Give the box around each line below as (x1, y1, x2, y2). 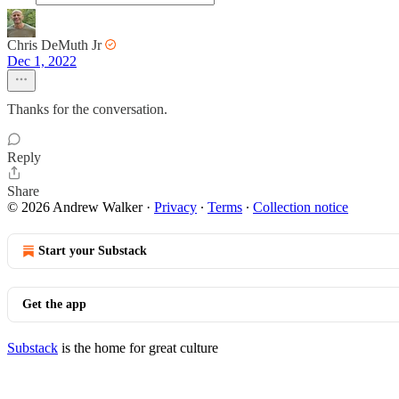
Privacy (154, 199, 197, 215)
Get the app (22, 297, 86, 311)
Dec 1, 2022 (7, 53, 77, 69)
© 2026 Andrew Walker (7, 199, 142, 215)
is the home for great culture (58, 340, 218, 355)
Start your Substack (38, 244, 147, 257)
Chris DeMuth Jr (7, 37, 102, 53)
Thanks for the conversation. (7, 102, 167, 117)
